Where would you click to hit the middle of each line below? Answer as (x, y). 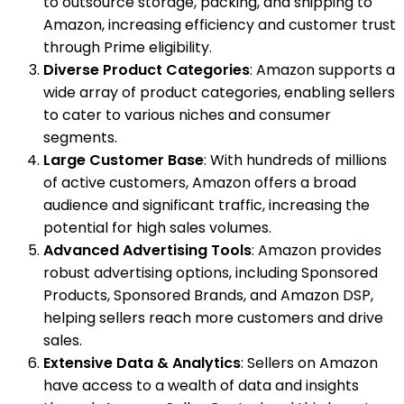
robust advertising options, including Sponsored (211, 272)
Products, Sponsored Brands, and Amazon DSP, (208, 295)
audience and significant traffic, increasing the (207, 205)
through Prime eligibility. (128, 47)
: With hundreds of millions (295, 160)
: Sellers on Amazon (309, 363)
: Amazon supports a (322, 69)
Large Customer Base (124, 160)
